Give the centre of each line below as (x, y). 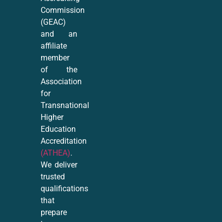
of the (59, 70)
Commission (63, 10)
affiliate (54, 46)
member (55, 58)
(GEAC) (54, 22)
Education (58, 129)
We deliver (59, 165)
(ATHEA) (56, 153)
